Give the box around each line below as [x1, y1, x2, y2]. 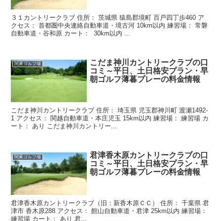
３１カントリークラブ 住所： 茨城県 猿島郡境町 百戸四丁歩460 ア [11, 13, 205, 21]
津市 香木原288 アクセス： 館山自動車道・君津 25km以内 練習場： [11, 207, 208, 215]
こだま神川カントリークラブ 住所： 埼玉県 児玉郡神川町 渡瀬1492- [11, 107, 208, 114]
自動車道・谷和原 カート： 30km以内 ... [11, 29, 131, 37]
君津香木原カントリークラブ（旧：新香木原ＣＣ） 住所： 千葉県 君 [11, 199, 210, 207]
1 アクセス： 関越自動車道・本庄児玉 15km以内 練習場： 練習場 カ [11, 114, 209, 122]
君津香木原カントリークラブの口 [90, 151, 209, 160]
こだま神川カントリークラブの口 [90, 58, 209, 67]
